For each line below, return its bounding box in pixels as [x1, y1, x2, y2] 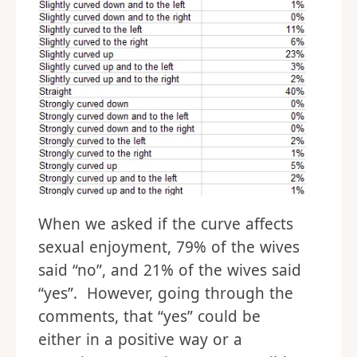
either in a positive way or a [38, 329, 242, 350]
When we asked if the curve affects [38, 214, 293, 234]
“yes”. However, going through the [38, 283, 293, 304]
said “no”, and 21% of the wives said [38, 260, 301, 280]
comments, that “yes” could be [38, 306, 261, 327]
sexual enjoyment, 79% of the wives [38, 237, 300, 257]
